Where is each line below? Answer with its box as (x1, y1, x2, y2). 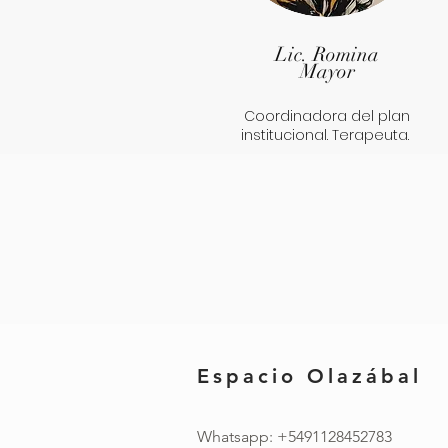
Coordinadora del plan (243, 106, 410, 126)
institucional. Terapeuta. (240, 125, 413, 145)
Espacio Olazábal (197, 364, 422, 388)
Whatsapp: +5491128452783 (197, 427, 392, 446)
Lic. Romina (275, 42, 379, 67)
